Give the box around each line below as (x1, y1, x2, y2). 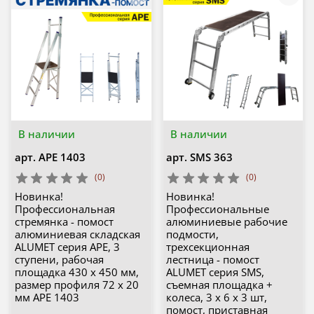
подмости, (166, 227, 219, 242)
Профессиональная (14, 202, 115, 217)
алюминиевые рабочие (166, 214, 287, 229)
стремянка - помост (14, 214, 114, 229)
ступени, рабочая (14, 252, 104, 267)
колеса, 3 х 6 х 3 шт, (166, 290, 267, 305)
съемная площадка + (166, 278, 273, 292)
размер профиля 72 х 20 (14, 278, 139, 292)
